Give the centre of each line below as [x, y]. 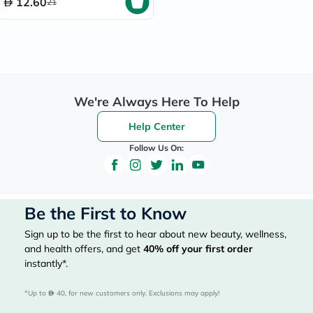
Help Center [156, 126]
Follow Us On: [156, 148]
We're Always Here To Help [156, 102]
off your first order [208, 249]
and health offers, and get [84, 249]
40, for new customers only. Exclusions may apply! [137, 293]
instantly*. [46, 263]
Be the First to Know [105, 213]
